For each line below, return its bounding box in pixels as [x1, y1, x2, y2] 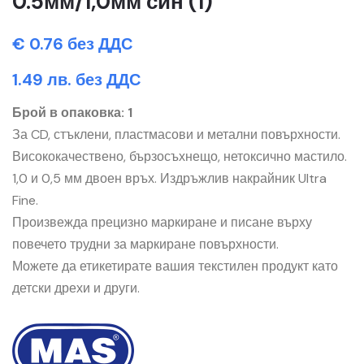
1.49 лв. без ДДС [12, 69, 141, 90]
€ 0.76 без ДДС [12, 33, 132, 54]
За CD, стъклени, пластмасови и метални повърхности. [12, 126, 340, 143]
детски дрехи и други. [12, 279, 140, 297]
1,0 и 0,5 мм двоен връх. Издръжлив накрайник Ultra [12, 170, 327, 187]
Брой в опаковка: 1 [12, 104, 132, 121]
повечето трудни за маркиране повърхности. [12, 236, 279, 253]
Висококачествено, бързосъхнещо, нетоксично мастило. [12, 148, 347, 165]
